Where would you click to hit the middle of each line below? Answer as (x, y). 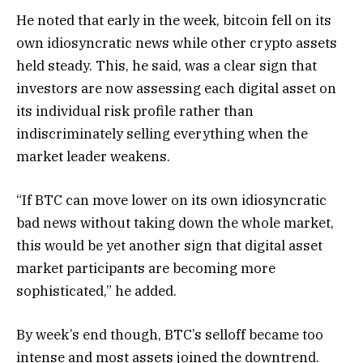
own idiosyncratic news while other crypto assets (177, 43)
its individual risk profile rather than (135, 111)
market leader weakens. (93, 156)
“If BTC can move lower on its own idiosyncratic (171, 200)
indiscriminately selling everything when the (162, 133)
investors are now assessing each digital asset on (176, 88)
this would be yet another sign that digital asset (169, 245)
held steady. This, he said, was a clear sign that (167, 65)
